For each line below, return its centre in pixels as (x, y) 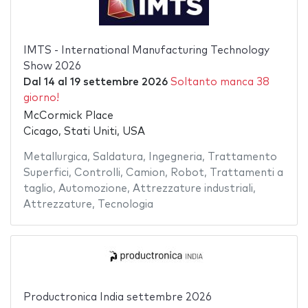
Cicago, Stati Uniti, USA (84, 132)
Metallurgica (55, 157)
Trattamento (242, 157)
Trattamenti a (246, 173)
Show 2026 (52, 66)
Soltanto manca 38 (220, 82)
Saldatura (118, 157)
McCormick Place (68, 116)
